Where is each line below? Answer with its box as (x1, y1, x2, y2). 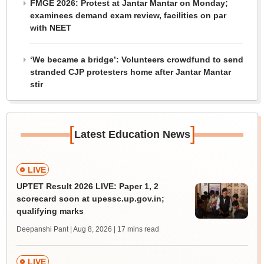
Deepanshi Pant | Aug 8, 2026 (16, 225, 112, 233)
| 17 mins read (113, 225, 159, 233)
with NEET (29, 23, 71, 32)
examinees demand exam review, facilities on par (29, 11, 226, 20)
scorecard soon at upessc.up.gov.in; (16, 194, 164, 203)
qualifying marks (16, 206, 84, 216)
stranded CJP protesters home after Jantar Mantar (29, 67, 231, 77)
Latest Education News (74, 128, 190, 140)
